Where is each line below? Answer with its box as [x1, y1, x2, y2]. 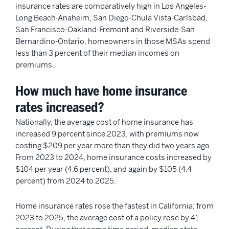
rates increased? [15, 99, 104, 117]
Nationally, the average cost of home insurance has [15, 117, 193, 127]
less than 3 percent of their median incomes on [15, 48, 179, 58]
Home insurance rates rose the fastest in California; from [15, 200, 214, 211]
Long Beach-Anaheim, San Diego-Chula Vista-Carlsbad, [15, 12, 208, 22]
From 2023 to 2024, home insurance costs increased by [15, 152, 212, 163]
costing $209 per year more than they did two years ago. [15, 141, 212, 151]
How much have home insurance [15, 83, 187, 101]
